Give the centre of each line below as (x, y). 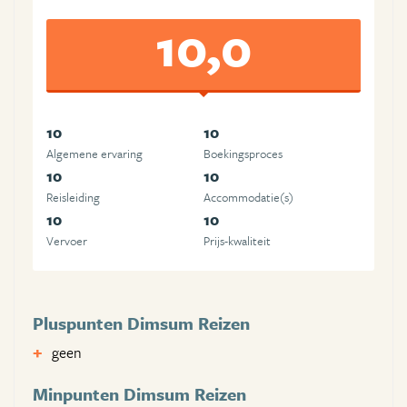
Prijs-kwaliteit (237, 241)
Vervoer (67, 241)
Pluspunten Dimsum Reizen (141, 323)
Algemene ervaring (94, 154)
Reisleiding (73, 198)
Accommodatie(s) (248, 198)
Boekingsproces (243, 154)
